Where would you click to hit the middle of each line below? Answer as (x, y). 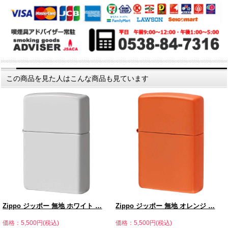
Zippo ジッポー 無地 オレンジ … (165, 206)
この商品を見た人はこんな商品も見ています (77, 78)
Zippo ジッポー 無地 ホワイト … (52, 206)
